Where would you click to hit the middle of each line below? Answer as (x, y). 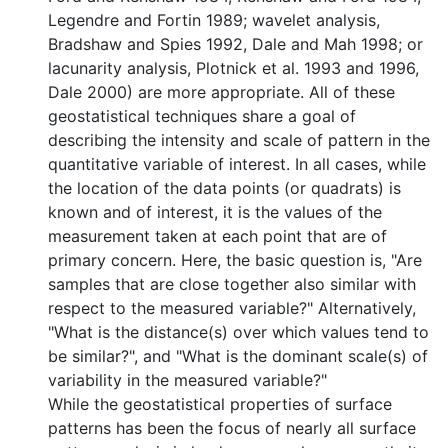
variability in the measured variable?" (187, 380)
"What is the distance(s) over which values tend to (238, 332)
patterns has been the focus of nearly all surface (232, 428)
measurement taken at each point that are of (217, 236)
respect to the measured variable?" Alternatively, (232, 308)
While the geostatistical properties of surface (220, 404)
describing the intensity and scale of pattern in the (239, 140)
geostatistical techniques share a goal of (202, 116)
